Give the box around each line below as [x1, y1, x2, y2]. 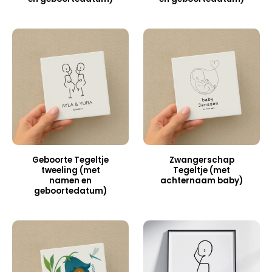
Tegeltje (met [173, 165, 230, 177]
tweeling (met [41, 165, 100, 177]
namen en [49, 175, 92, 187]
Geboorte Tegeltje [32, 154, 109, 166]
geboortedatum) [34, 185, 107, 197]
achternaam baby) [160, 175, 243, 187]
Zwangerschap [169, 154, 234, 166]
